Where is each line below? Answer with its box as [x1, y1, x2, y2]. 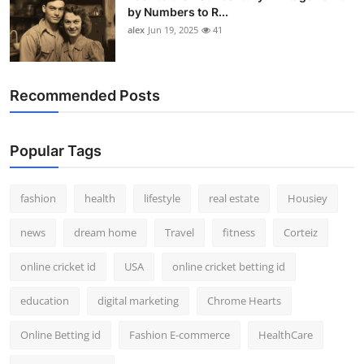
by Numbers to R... [128, 5, 228, 19]
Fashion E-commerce [129, 327, 230, 343]
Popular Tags [10, 142, 102, 160]
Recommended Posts [10, 87, 160, 105]
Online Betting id [20, 327, 101, 343]
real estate [209, 191, 259, 206]
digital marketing [97, 293, 179, 309]
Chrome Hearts [207, 293, 281, 309]
